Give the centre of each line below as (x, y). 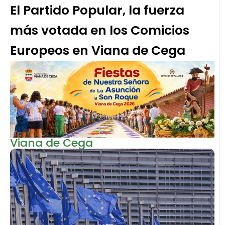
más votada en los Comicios (100, 31)
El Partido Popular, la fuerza (97, 11)
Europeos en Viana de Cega (98, 51)
